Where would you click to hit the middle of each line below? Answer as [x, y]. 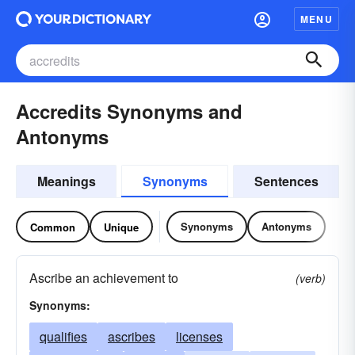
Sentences [286, 181]
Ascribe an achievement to [104, 278]
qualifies [63, 336]
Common [53, 227]
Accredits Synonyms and [129, 111]
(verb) [311, 278]
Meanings [66, 181]
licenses [199, 336]
